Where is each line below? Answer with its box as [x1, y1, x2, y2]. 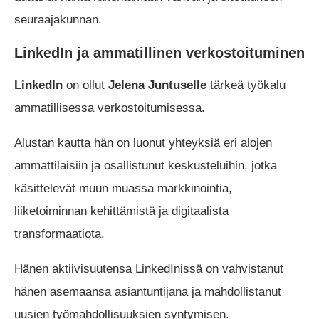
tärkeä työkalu [206, 78, 286, 92]
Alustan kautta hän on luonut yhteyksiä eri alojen [14, 135, 272, 150]
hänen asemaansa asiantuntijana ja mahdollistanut [14, 284, 281, 298]
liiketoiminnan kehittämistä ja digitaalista [14, 204, 229, 218]
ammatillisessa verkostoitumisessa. [14, 100, 205, 115]
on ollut [63, 78, 108, 92]
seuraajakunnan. [14, 12, 102, 26]
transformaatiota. [14, 226, 105, 241]
